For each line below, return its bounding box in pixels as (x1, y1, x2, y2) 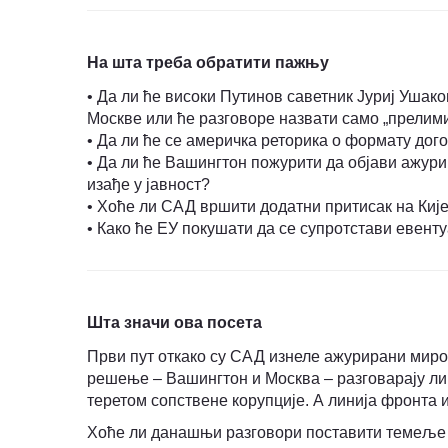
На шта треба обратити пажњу (87, 54, 329, 72)
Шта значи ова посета (87, 314, 262, 332)
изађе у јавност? (87, 176, 210, 194)
